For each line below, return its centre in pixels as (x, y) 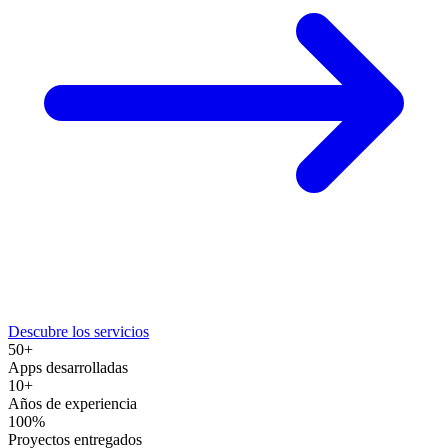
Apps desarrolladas (68, 367)
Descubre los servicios (78, 331)
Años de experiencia (72, 403)
